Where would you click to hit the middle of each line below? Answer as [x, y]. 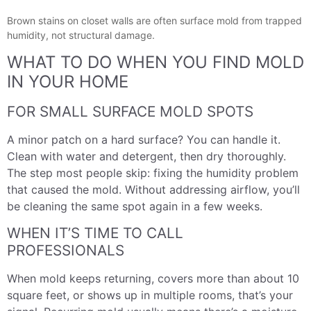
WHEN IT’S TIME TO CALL [95, 233]
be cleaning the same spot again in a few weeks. [135, 206]
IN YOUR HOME [68, 81]
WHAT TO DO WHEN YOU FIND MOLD [155, 62]
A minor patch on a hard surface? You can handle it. [144, 139]
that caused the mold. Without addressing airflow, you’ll [153, 189]
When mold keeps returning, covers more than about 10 [153, 279]
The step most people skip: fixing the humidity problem [153, 173]
